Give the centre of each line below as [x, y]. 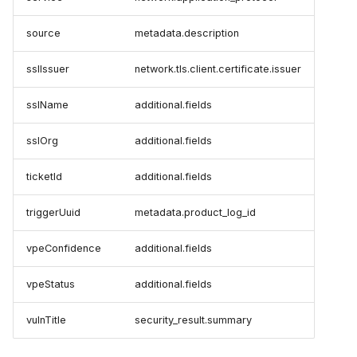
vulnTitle [46, 320]
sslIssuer [48, 69]
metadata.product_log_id [195, 213]
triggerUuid [53, 213]
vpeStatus [51, 284]
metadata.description [187, 33]
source [43, 33]
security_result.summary [193, 320]
